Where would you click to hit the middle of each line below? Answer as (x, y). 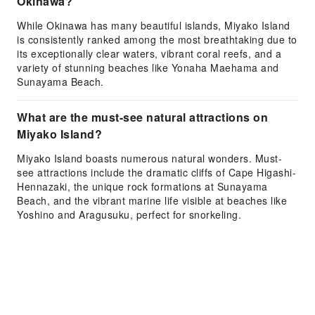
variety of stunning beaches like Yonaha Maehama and (148, 67)
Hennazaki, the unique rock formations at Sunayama (142, 186)
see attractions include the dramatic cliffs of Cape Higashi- (156, 172)
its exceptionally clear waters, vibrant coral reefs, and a (149, 53)
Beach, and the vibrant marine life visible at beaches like (152, 200)
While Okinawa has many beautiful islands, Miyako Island (154, 25)
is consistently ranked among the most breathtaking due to (157, 39)
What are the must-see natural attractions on (142, 117)
